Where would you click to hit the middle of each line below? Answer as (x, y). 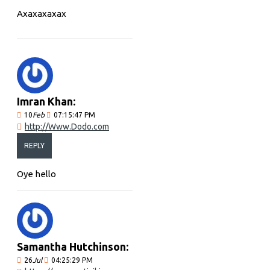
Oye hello (36, 174)
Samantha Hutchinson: (73, 246)
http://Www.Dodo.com (67, 126)
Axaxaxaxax (42, 13)
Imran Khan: (46, 101)
